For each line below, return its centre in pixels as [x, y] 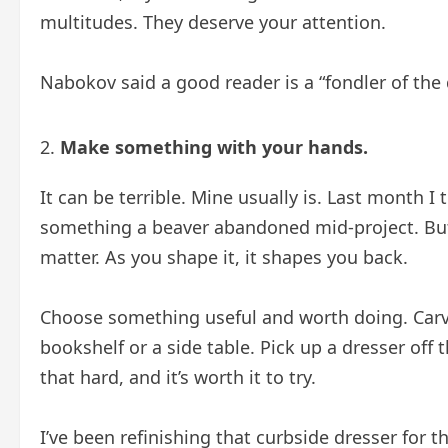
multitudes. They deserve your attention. [213, 22]
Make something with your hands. [214, 147]
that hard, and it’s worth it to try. [178, 377]
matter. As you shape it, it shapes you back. [224, 257]
